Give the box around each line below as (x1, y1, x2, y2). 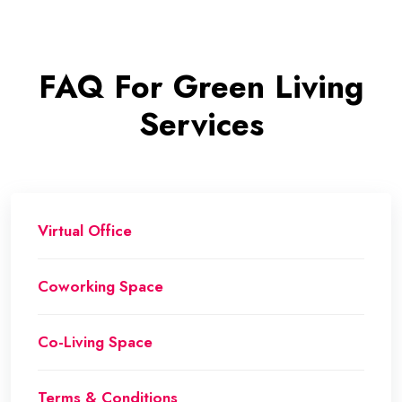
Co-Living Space (38, 331, 153, 354)
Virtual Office (38, 220, 132, 242)
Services (138, 102, 264, 148)
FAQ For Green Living (39, 65, 363, 110)
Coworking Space (38, 275, 163, 298)
